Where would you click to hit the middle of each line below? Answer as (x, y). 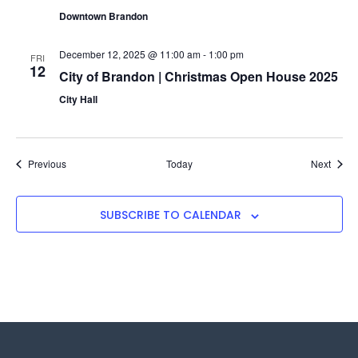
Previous (47, 164)
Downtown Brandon (103, 16)
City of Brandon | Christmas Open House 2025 (198, 77)
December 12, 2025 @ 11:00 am (129, 54)
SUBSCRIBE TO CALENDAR (170, 215)
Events (80, 163)
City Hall (78, 99)
